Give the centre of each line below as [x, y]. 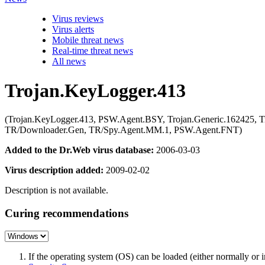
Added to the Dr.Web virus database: [79, 150]
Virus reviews [78, 19]
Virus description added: [54, 170]
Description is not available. [56, 190]
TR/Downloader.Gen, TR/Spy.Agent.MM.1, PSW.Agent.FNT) [123, 130]
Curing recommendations [67, 213]
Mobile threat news [88, 40]
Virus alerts [73, 30]
